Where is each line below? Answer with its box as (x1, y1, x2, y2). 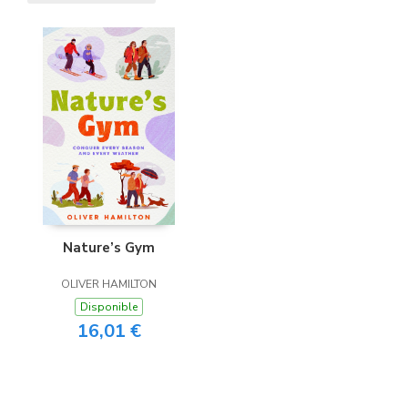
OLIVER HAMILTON (61, 277, 157, 292)
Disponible (80, 300, 138, 315)
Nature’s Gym (63, 239, 155, 258)
